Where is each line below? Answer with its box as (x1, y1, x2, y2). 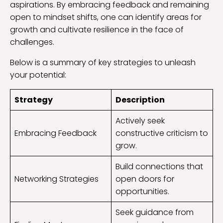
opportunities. (115, 186, 169, 198)
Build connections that (115, 161, 203, 173)
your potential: (10, 69, 66, 81)
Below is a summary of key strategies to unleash (10, 57, 196, 69)
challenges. (10, 36, 54, 48)
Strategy (14, 94, 53, 106)
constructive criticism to (115, 127, 208, 139)
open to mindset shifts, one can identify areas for (10, 11, 202, 23)
